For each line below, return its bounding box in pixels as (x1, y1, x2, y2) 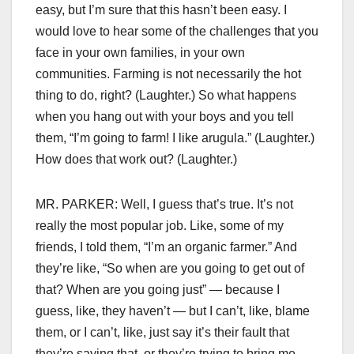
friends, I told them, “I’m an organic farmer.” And (36, 240, 297, 254)
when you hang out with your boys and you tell (36, 110, 294, 124)
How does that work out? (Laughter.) (36, 153, 237, 167)
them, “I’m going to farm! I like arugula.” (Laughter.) (36, 131, 314, 145)
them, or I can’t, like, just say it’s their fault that (36, 326, 289, 340)
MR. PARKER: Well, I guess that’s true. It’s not (36, 198, 293, 212)
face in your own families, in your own (36, 46, 245, 60)
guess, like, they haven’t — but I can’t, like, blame (36, 304, 310, 318)
